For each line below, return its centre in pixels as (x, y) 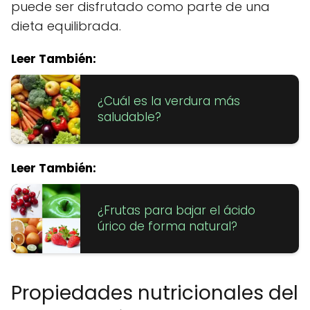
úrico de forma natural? (167, 226)
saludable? (129, 117)
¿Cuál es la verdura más (169, 101)
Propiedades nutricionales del (155, 293)
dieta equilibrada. (66, 26)
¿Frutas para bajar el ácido (176, 210)
